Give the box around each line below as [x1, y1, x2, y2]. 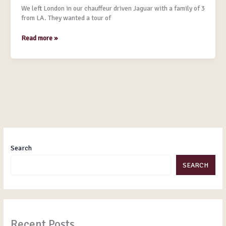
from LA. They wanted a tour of [21, 14, 111, 23]
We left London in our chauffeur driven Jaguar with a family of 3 [21, 4, 205, 13]
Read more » [21, 33, 58, 42]
